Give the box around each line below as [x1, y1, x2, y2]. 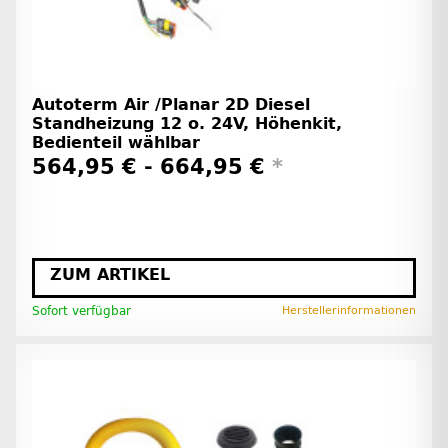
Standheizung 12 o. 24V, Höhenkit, [32, 113, 342, 133]
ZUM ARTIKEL [50, 264, 170, 284]
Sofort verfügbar [32, 303, 131, 318]
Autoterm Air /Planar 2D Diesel [32, 94, 310, 114]
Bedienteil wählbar [32, 132, 200, 152]
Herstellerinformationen [282, 303, 416, 317]
